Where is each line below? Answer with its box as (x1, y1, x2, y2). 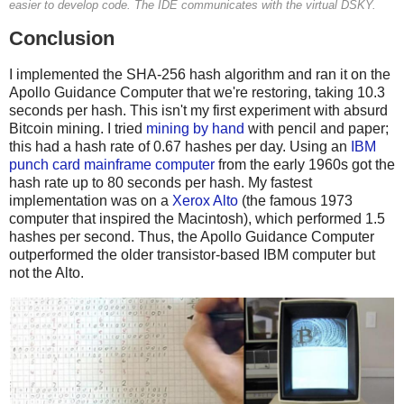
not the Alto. (9, 265, 84, 281)
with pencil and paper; (244, 121, 389, 137)
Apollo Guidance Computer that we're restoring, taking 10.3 (9, 85, 385, 101)
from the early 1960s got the (215, 157, 395, 173)
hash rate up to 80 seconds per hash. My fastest (9, 175, 312, 191)
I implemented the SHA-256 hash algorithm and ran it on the (9, 67, 390, 83)
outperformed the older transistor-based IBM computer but (9, 247, 375, 263)
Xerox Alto (172, 193, 238, 209)
